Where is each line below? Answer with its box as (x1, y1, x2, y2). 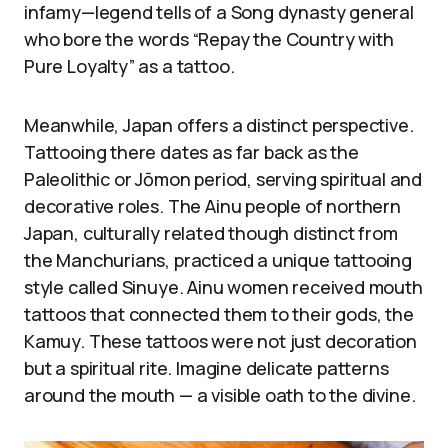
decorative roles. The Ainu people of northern (24, 194, 401, 219)
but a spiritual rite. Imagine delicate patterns (24, 356, 389, 381)
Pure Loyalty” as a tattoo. (24, 54, 235, 79)
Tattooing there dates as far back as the (24, 140, 359, 165)
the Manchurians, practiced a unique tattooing (24, 248, 412, 273)
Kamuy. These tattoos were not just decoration (24, 329, 417, 354)
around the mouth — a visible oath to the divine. (24, 383, 416, 408)
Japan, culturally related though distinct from (24, 221, 398, 246)
